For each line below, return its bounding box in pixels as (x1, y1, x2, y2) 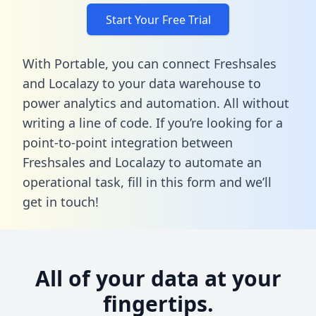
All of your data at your (35, 263, 281, 293)
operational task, (23, 173, 128, 190)
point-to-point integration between (23, 133, 233, 151)
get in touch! (23, 193, 99, 210)
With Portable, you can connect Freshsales (23, 54, 276, 72)
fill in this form (128, 173, 216, 190)
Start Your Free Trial (105, 11, 211, 28)
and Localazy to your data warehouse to (23, 74, 261, 92)
